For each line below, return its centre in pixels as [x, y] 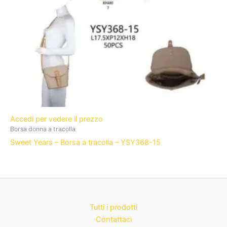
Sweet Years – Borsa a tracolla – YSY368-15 [85, 143]
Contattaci [113, 220]
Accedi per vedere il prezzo [58, 119]
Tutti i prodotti [113, 207]
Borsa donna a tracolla [43, 129]
